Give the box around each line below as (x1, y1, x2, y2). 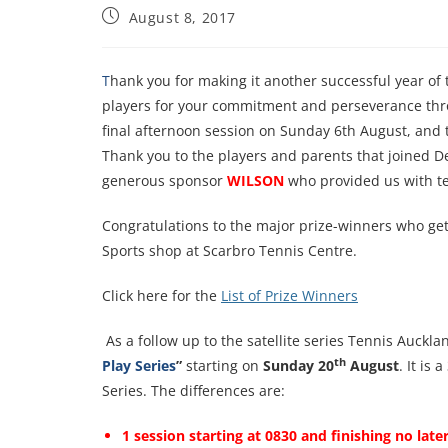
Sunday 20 (263, 356, 334, 376)
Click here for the (102, 286, 221, 306)
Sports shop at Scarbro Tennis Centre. (102, 241, 357, 261)
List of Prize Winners (221, 286, 358, 306)
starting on (182, 356, 263, 376)
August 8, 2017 (128, 8, 237, 28)
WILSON (227, 171, 284, 191)
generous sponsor (102, 171, 227, 191)
